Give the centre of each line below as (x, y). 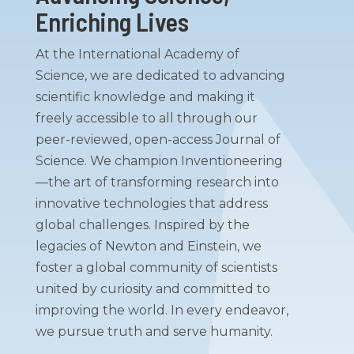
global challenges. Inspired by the (142, 224)
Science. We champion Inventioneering (159, 160)
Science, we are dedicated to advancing (160, 75)
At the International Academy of (137, 54)
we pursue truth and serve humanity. (154, 331)
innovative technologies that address (151, 203)
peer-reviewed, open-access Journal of (158, 139)
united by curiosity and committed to (153, 288)
